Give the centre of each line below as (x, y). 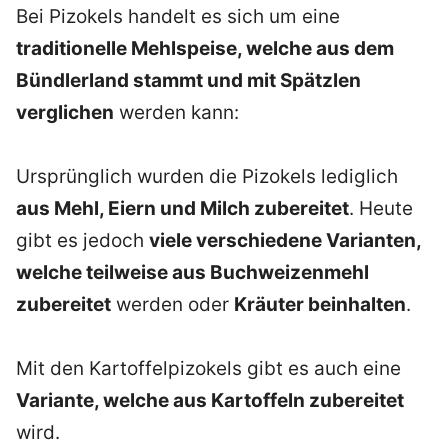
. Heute (381, 208)
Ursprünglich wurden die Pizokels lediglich (207, 176)
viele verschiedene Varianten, (285, 240)
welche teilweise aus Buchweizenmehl (192, 272)
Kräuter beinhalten (320, 304)
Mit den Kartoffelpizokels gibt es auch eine (208, 368)
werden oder (172, 304)
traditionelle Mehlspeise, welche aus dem (205, 48)
